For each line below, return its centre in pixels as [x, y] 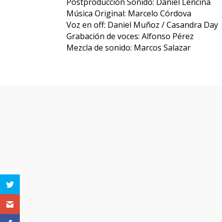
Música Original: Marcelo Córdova [129, 14]
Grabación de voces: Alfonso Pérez [130, 36]
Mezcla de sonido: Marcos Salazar [129, 48]
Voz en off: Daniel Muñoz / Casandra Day [142, 25]
